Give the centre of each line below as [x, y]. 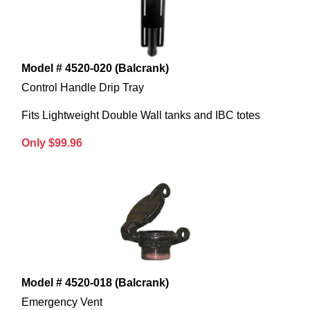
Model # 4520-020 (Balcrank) [95, 69]
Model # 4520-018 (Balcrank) [95, 283]
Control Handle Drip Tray [83, 88]
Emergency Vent [62, 302]
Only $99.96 [52, 143]
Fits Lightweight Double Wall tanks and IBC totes [141, 116]
